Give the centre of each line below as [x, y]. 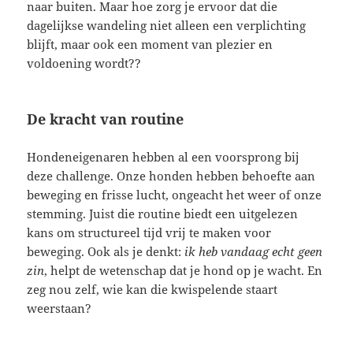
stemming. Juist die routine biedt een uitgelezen [163, 214]
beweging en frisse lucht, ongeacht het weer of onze [175, 195]
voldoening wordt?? [84, 63]
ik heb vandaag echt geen [254, 252]
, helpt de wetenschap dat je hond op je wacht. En [184, 271]
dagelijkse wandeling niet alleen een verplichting [167, 26]
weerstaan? [59, 308]
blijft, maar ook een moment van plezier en [150, 45]
